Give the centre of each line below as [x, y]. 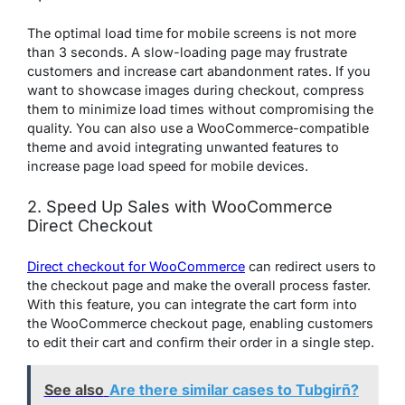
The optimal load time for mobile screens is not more [192, 33]
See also [74, 389]
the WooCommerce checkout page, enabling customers [200, 324]
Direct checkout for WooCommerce [136, 267]
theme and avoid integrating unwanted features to [183, 147]
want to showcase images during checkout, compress [196, 90]
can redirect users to [311, 267]
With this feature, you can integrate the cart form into [192, 305]
